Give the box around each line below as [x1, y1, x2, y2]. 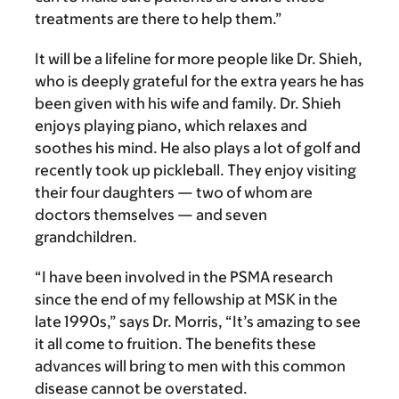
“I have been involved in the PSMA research [35, 267, 333, 286]
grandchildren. [35, 227, 137, 246]
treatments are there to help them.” [35, 9, 282, 28]
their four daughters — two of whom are [35, 183, 313, 201]
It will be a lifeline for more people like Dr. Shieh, [35, 49, 362, 68]
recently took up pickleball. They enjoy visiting [35, 160, 356, 179]
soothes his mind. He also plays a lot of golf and [35, 138, 361, 157]
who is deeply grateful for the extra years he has [35, 71, 364, 90]
